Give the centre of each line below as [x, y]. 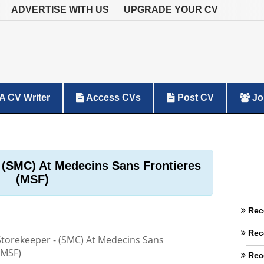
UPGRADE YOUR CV [171, 10]
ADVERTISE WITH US [60, 10]
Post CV [194, 98]
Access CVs [113, 98]
